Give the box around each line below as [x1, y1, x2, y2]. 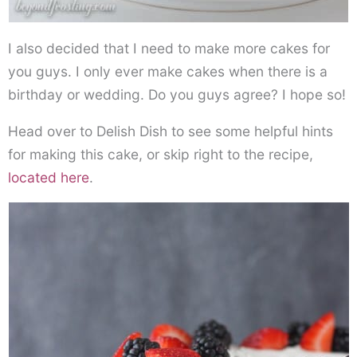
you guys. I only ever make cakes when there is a [8, 62, 328, 80]
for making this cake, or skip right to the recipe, [8, 146, 313, 163]
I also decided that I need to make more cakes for [8, 39, 330, 57]
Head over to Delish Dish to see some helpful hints [8, 123, 333, 139]
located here [8, 169, 89, 186]
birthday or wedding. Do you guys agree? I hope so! [8, 85, 346, 103]
